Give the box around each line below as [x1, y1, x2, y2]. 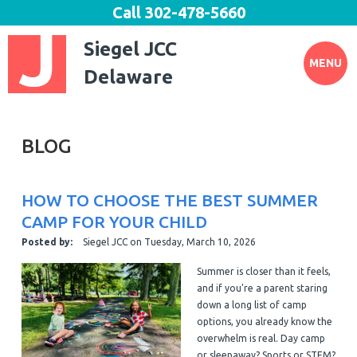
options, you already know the [196, 316, 332, 327]
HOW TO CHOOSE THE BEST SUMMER [21, 190, 318, 210]
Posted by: [21, 236, 73, 247]
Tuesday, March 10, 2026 [143, 236, 256, 247]
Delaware [84, 66, 173, 88]
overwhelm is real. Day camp [196, 332, 325, 343]
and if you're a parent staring [196, 282, 328, 293]
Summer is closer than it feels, [196, 265, 331, 277]
